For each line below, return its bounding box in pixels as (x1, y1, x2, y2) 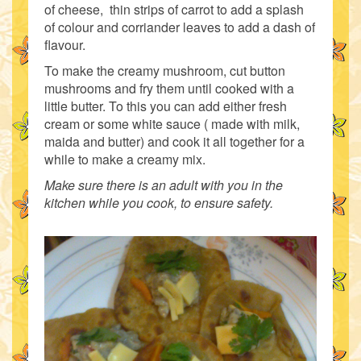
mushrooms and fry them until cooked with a (44, 79, 294, 98)
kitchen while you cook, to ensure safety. (44, 193, 273, 212)
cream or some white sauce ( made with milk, (44, 114, 300, 133)
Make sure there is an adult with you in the (44, 176, 283, 194)
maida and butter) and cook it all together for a (44, 132, 305, 151)
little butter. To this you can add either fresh (44, 97, 287, 115)
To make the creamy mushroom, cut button (44, 61, 285, 80)
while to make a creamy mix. (44, 150, 205, 168)
